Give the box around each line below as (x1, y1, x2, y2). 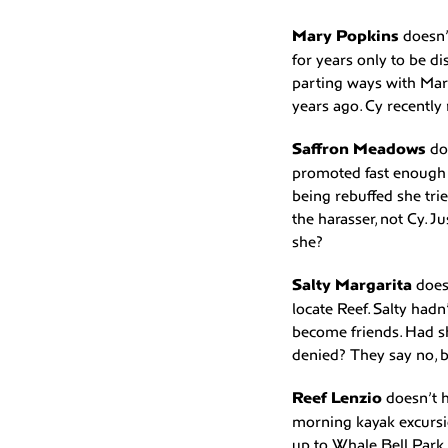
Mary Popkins (292, 26, 403, 45)
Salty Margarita (292, 275, 416, 294)
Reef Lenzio (292, 388, 386, 407)
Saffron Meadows (292, 139, 430, 158)
